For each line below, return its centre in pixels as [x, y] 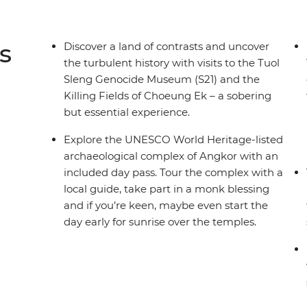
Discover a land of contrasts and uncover [167, 46]
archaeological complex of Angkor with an [171, 156]
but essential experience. [127, 112]
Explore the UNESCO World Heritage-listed [174, 139]
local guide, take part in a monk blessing [167, 189]
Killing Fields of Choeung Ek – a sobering [168, 96]
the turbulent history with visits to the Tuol [172, 63]
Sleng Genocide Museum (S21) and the [162, 79]
